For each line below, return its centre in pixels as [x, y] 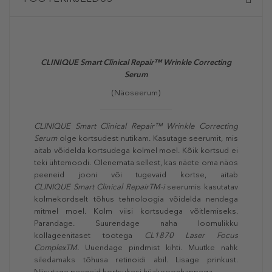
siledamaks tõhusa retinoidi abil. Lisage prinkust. [136, 260]
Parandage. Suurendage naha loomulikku [136, 223]
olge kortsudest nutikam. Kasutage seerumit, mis [149, 138]
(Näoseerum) [136, 93]
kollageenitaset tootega [89, 236]
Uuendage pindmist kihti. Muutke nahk [161, 248]
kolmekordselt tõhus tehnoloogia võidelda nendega [136, 199]
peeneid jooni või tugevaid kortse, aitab [136, 175]
